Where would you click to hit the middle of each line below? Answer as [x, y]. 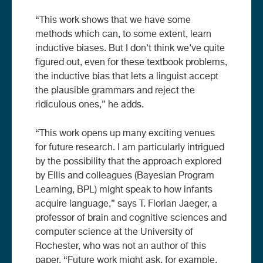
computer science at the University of [114, 232]
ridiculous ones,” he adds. [90, 105]
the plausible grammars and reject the [115, 91]
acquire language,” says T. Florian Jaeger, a [126, 204]
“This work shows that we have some [113, 20]
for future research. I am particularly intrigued [130, 148]
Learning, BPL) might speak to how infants [124, 190]
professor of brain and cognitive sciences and [131, 218]
